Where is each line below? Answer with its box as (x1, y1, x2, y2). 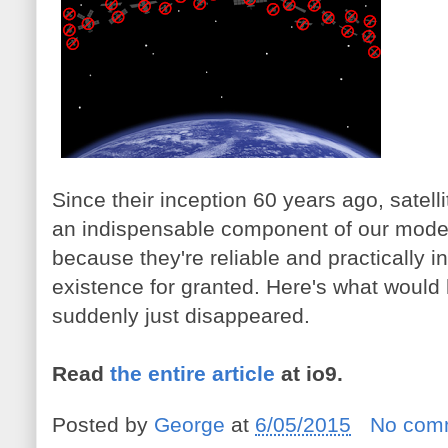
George (154, 412, 225, 436)
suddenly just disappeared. (52, 304, 310, 327)
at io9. (275, 362, 343, 385)
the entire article (110, 362, 275, 385)
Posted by (52, 412, 154, 436)
